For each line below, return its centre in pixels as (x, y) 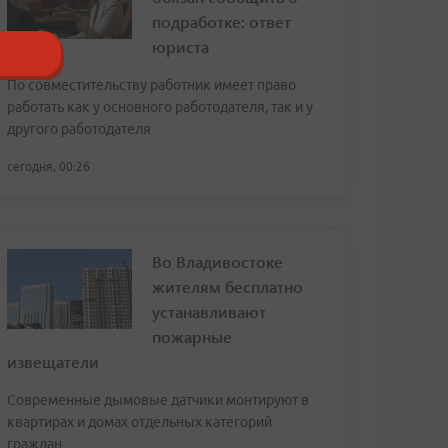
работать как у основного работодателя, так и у (160, 107)
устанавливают (209, 311)
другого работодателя (79, 129)
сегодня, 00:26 (48, 166)
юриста (180, 46)
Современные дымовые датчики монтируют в (158, 400)
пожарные (192, 336)
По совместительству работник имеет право (151, 85)
